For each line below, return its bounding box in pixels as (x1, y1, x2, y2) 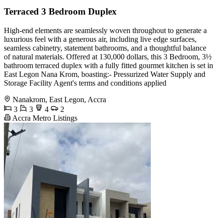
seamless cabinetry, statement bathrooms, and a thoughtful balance (4, 43, 206, 52)
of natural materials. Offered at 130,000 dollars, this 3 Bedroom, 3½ (4, 52, 212, 61)
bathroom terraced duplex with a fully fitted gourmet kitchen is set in (4, 61, 213, 70)
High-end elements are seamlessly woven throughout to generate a (4, 26, 207, 35)
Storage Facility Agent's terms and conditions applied (4, 78, 166, 87)
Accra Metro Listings (11, 113, 77, 122)
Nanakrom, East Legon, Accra (13, 95, 106, 104)
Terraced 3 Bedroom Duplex (4, 6, 117, 17)
